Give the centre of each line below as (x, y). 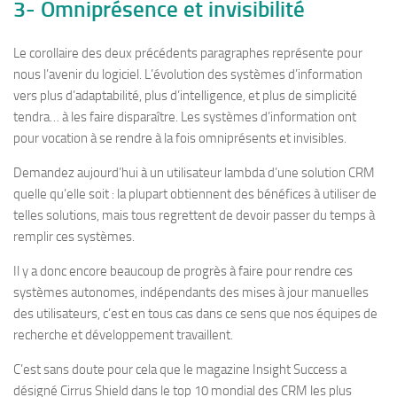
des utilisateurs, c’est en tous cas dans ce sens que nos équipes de (195, 314)
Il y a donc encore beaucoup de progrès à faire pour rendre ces (183, 271)
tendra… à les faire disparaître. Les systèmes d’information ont (185, 117)
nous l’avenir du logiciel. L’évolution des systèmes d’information (188, 74)
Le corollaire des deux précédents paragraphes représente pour (188, 53)
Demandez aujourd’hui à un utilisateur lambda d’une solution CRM (194, 173)
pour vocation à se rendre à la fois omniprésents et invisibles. (180, 138)
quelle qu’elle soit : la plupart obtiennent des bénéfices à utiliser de (195, 194)
